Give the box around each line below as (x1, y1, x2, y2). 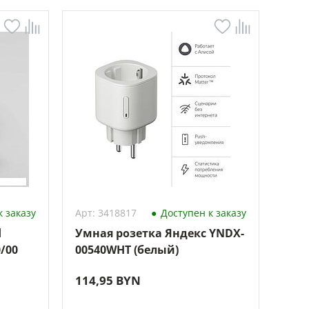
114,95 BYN (74, 272, 141, 288)
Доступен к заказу (157, 206, 246, 219)
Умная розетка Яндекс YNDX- (74, 226, 244, 241)
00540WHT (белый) (74, 242, 179, 257)
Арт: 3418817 (74, 206, 137, 219)
